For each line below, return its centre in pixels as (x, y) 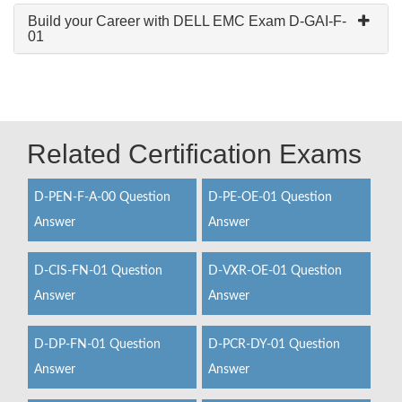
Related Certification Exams (194, 154)
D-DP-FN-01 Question (97, 345)
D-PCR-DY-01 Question (274, 345)
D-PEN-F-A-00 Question (102, 197)
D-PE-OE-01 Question (270, 197)
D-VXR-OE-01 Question (275, 271)
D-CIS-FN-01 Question (98, 271)
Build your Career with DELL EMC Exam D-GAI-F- (187, 21)
